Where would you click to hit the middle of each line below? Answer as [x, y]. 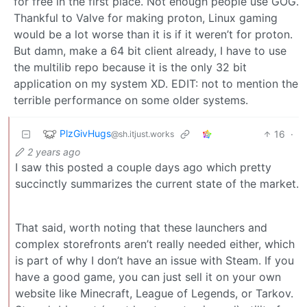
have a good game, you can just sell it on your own [148, 277]
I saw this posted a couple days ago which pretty [143, 167]
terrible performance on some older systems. [131, 100]
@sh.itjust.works [143, 134]
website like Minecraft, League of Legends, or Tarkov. [154, 293]
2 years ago [54, 151]
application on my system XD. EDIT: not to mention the [156, 83]
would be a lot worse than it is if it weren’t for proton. [153, 34]
